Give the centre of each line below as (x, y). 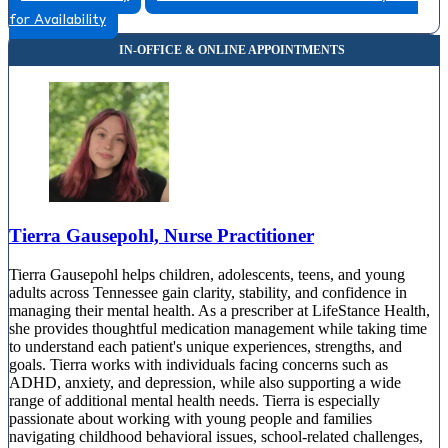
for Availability (57, 21)
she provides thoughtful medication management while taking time (218, 328)
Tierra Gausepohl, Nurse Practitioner (161, 235)
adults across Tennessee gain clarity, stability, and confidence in (208, 292)
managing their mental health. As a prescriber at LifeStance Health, (219, 310)
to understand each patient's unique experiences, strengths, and (205, 346)
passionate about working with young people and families (190, 418)
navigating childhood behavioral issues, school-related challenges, (216, 436)
